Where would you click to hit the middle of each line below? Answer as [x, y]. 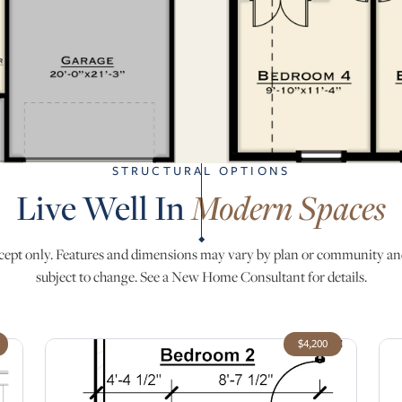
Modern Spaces [288, 208]
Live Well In [104, 208]
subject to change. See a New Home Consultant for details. [201, 277]
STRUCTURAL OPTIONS [201, 171]
